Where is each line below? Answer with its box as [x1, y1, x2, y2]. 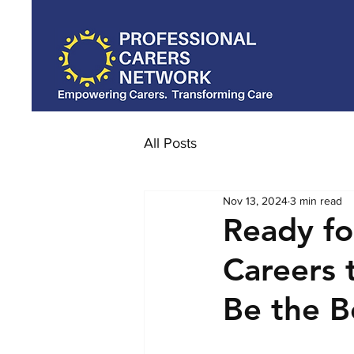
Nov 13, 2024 [223, 194, 288, 207]
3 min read [290, 194, 342, 207]
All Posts [144, 134, 197, 151]
